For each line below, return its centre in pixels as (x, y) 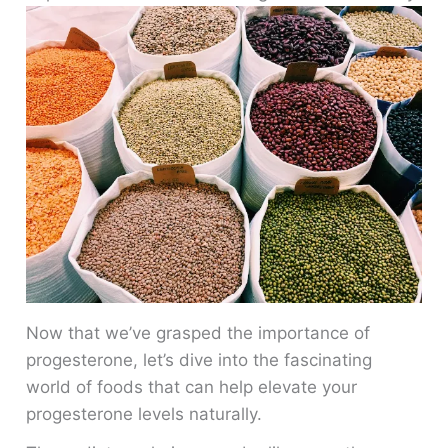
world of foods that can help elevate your (192, 387)
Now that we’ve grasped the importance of (198, 333)
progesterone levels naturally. (144, 414)
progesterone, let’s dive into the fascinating (199, 360)
